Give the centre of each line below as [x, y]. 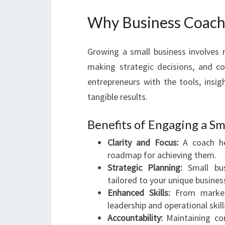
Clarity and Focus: [143, 142]
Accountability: [135, 218]
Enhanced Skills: [139, 193]
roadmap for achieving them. [162, 155]
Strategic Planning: [145, 167]
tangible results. [118, 97]
